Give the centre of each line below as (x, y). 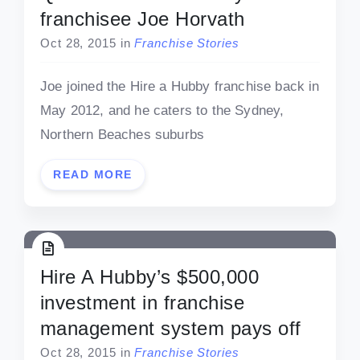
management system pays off (171, 328)
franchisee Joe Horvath (143, 18)
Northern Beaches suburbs (123, 134)
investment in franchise (143, 302)
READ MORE (93, 174)
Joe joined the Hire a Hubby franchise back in (180, 86)
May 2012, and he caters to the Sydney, (162, 110)
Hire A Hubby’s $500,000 (150, 276)
